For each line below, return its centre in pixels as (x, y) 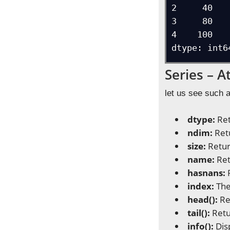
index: (202, 186)
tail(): (200, 213)
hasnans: (208, 173)
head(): (204, 199)
